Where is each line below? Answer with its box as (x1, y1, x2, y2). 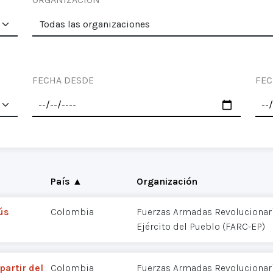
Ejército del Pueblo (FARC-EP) (136, 221, 265, 233)
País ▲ (50, 175, 82, 187)
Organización (136, 175, 197, 187)
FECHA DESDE (32, 74, 94, 86)
